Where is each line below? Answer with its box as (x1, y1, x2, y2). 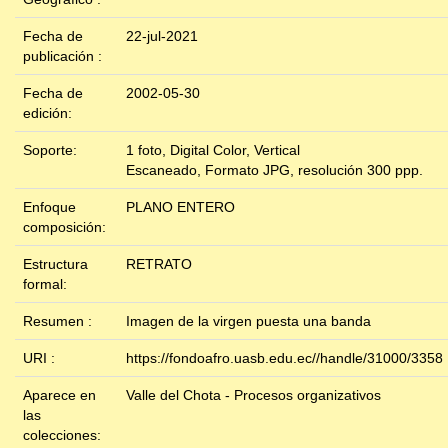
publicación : (23, 48, 106, 65)
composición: (23, 219, 110, 236)
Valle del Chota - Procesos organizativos (126, 387, 381, 404)
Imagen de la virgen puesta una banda (126, 313, 371, 330)
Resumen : (23, 313, 96, 330)
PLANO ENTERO (126, 199, 235, 216)
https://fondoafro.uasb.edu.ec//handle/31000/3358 (126, 350, 443, 367)
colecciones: (23, 427, 101, 444)
